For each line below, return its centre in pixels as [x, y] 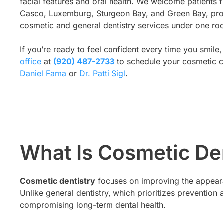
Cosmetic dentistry [57, 181]
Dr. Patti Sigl [102, 73]
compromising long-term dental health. [93, 205]
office [31, 61]
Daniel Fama [43, 73]
